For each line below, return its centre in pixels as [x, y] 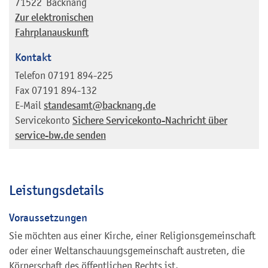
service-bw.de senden [60, 135]
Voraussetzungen [48, 217]
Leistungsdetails [57, 190]
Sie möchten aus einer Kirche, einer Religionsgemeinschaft [132, 235]
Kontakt [33, 57]
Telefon [30, 75]
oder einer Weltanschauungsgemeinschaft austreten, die [127, 250]
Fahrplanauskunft [52, 32]
